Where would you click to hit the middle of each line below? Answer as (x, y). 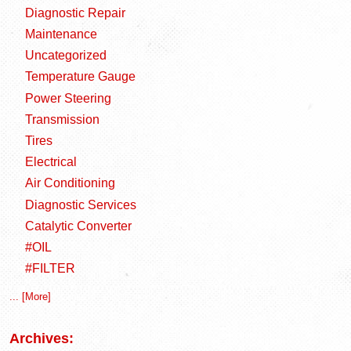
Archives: (42, 339)
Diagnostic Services (80, 204)
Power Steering (68, 98)
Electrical (51, 162)
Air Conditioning (70, 183)
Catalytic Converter (78, 226)
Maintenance (61, 34)
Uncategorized (65, 56)
